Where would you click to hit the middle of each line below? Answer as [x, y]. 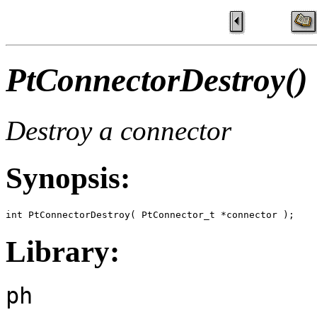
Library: [63, 251]
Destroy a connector [119, 130]
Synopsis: [68, 178]
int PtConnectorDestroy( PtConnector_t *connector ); [150, 214]
